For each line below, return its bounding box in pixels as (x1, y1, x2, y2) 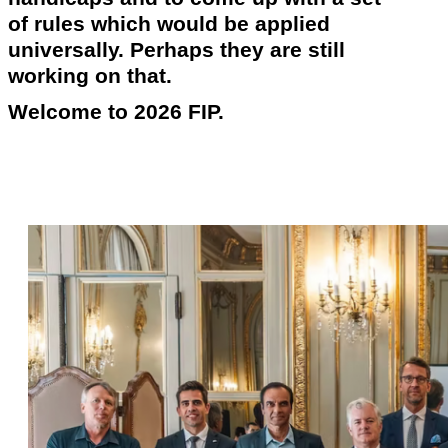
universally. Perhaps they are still (8, 37, 345, 62)
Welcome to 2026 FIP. (8, 100, 230, 125)
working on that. (8, 63, 172, 88)
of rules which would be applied (8, 11, 330, 36)
